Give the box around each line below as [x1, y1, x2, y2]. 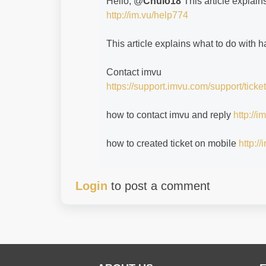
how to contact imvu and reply [106, 110, 233, 120]
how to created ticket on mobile [106, 138, 239, 148]
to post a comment [107, 179, 210, 192]
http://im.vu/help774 [106, 10, 188, 20]
